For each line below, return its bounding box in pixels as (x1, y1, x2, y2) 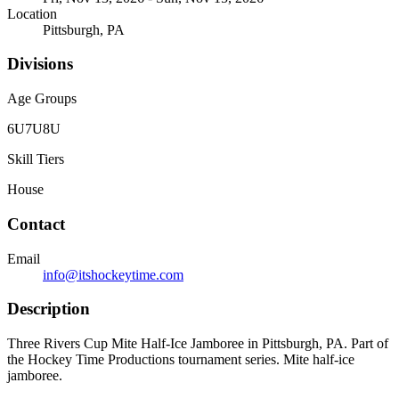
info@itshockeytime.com (43, 266, 183, 282)
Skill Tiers (7, 151, 64, 167)
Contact (7, 214, 65, 233)
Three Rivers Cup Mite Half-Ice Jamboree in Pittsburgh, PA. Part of (7, 336, 388, 351)
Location (7, 5, 57, 21)
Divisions (7, 54, 73, 74)
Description (7, 299, 90, 319)
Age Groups (7, 91, 77, 107)
